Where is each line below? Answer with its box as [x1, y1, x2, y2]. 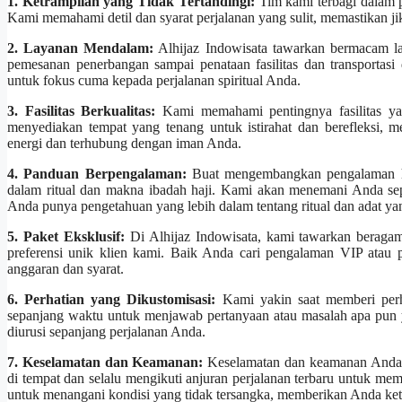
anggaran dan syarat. [7, 261, 124, 277]
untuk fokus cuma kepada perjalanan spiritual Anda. [7, 73, 301, 89]
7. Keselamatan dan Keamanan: [7, 354, 204, 371]
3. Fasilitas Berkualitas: [7, 103, 156, 119]
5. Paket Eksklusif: [7, 229, 125, 245]
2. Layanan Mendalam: [7, 40, 154, 57]
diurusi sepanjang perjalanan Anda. [7, 324, 205, 340]
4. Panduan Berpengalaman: [7, 166, 187, 182]
